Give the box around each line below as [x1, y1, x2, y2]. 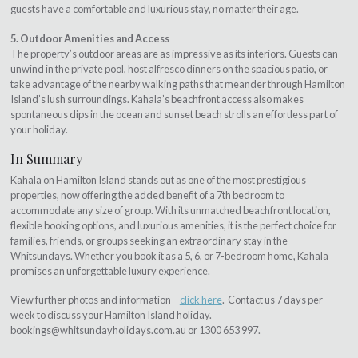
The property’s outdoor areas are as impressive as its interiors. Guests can [10, 46, 338, 60]
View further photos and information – [10, 293, 180, 307]
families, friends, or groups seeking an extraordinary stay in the [10, 233, 288, 247]
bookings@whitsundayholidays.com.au [10, 324, 186, 337]
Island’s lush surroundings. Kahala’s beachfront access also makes [10, 92, 304, 105]
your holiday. [10, 122, 68, 136]
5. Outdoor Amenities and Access [10, 31, 169, 45]
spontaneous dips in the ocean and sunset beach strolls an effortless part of [10, 107, 338, 121]
